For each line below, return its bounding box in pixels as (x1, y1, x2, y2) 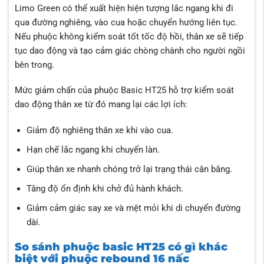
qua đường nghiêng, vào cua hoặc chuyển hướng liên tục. (14, 16, 237, 28)
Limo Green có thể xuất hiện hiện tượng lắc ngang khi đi (14, 2, 233, 14)
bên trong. (14, 59, 54, 70)
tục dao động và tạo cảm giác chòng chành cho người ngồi (14, 45, 245, 56)
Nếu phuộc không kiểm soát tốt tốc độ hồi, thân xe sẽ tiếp (14, 31, 243, 42)
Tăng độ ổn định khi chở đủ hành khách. (26, 183, 183, 194)
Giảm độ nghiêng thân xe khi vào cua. (26, 125, 173, 136)
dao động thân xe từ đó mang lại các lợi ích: (14, 99, 187, 110)
